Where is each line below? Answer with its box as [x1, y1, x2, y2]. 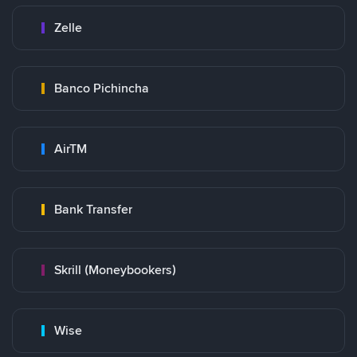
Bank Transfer [54, 201, 132, 218]
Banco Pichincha [54, 80, 149, 96]
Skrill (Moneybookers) [54, 261, 176, 278]
